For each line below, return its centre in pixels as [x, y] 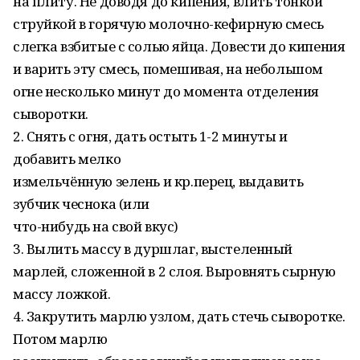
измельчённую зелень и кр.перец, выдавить [158, 181]
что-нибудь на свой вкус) [96, 226]
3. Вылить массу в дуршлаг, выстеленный [153, 249]
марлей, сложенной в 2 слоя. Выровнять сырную [174, 271]
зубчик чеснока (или [82, 204]
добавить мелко [67, 159]
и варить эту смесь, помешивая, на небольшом [168, 69]
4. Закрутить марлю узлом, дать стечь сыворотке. [179, 316]
